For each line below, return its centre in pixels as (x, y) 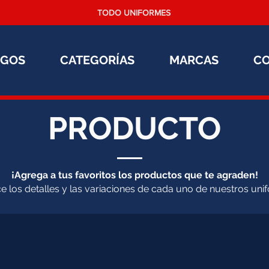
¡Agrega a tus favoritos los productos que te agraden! (134, 175)
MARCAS (194, 60)
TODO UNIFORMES (134, 13)
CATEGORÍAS (97, 60)
